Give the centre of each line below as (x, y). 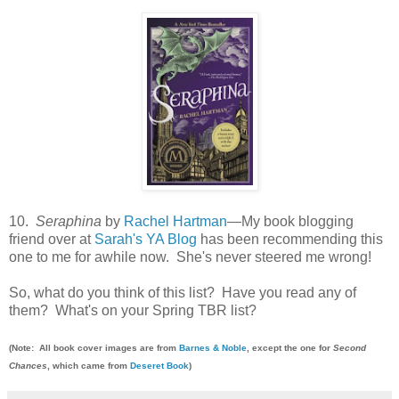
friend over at (52, 239)
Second (350, 347)
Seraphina (67, 221)
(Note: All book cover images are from (94, 347)
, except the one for (290, 347)
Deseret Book (159, 365)
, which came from (89, 365)
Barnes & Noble (213, 347)
